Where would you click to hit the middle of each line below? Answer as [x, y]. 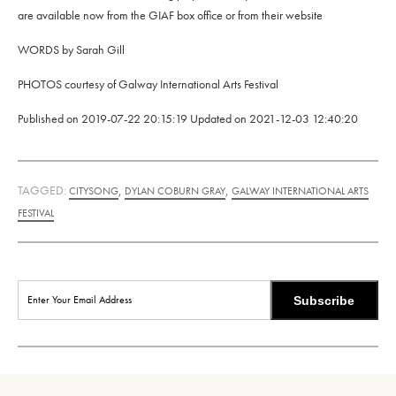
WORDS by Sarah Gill [71, 49]
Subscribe [324, 300]
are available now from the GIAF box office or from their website [170, 15]
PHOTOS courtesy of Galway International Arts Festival [148, 84]
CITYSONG [94, 190]
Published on [49, 118]
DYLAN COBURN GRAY [175, 190]
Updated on [220, 118]
